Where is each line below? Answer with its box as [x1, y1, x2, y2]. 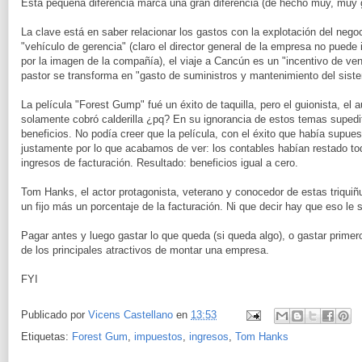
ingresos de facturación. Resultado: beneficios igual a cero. [21, 156, 298, 169]
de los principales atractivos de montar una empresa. [21, 243, 269, 256]
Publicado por [21, 308, 88, 321]
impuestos [134, 330, 183, 343]
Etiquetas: [21, 330, 72, 343]
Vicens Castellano [88, 308, 173, 321]
